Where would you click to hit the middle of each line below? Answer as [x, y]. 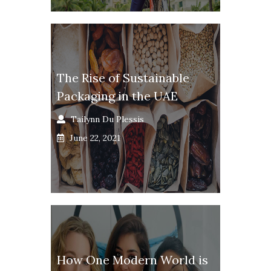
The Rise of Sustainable [123, 77]
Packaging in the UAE [117, 96]
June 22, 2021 [95, 138]
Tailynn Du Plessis [107, 119]
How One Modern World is [132, 260]
